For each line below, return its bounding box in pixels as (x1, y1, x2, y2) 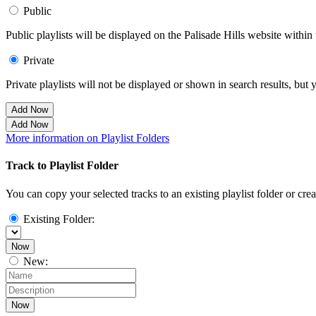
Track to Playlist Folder (6, 159, 119, 172)
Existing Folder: (23, 212, 95, 225)
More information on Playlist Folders (6, 132, 169, 145)
